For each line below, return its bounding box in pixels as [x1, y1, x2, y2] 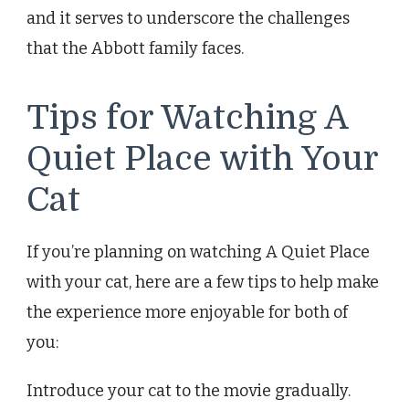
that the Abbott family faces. [26, 37, 244, 58]
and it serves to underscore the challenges [26, 7, 350, 28]
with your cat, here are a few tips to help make [26, 272, 379, 293]
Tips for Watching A [26, 98, 348, 137]
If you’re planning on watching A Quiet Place [26, 242, 370, 263]
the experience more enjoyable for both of [26, 302, 348, 323]
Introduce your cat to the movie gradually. [26, 381, 351, 402]
